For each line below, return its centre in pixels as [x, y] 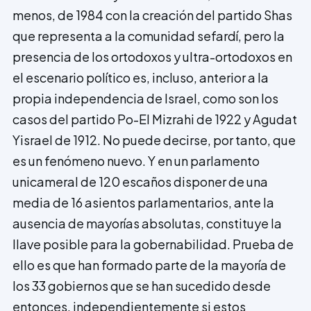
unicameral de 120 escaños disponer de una [140, 182]
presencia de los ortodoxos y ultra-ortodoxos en [152, 57]
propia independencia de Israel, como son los [145, 99]
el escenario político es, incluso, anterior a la [141, 78]
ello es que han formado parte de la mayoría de [149, 265]
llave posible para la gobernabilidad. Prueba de [153, 244]
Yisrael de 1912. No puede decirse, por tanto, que [154, 140]
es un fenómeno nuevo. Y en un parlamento [136, 161]
